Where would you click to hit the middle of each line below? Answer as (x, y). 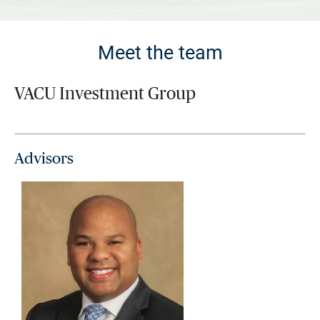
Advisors (44, 159)
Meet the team (160, 53)
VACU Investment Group (105, 94)
